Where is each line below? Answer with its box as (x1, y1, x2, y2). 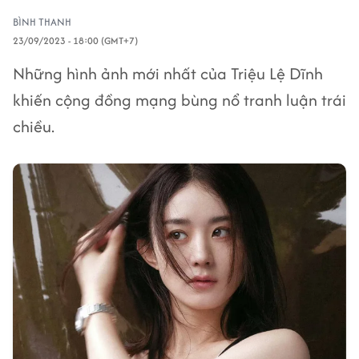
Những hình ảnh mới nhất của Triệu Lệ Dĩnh (13, 62, 323, 85)
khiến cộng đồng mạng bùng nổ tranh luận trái (13, 88, 346, 111)
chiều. (13, 115, 54, 138)
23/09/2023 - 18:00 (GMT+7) (13, 34, 138, 47)
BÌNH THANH (13, 14, 71, 30)
